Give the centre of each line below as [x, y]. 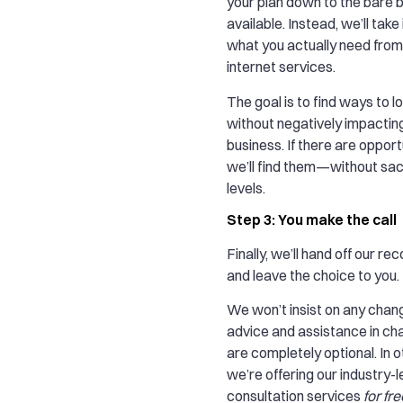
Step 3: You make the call [312, 220]
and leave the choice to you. [313, 276]
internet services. [281, 67]
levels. [246, 188]
